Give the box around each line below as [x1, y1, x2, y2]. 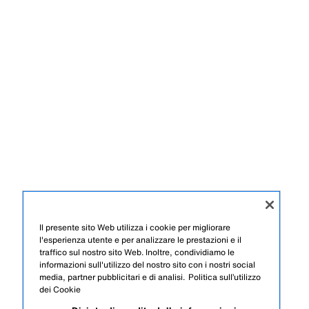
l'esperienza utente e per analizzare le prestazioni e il [39, 234, 241, 246]
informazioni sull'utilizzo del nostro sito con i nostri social [39, 259, 255, 270]
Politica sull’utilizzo [188, 271, 261, 283]
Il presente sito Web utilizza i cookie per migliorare [39, 221, 230, 233]
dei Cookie [39, 283, 81, 295]
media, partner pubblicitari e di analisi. [39, 271, 185, 283]
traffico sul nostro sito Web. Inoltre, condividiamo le [39, 246, 235, 258]
